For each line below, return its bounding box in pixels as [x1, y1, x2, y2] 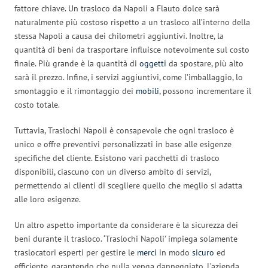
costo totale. [14, 99, 60, 110]
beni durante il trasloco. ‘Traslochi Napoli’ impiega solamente [14, 233, 237, 244]
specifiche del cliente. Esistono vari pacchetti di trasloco [14, 152, 220, 163]
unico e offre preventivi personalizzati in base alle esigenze [14, 138, 232, 150]
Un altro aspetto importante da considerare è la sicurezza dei [14, 219, 238, 230]
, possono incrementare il [159, 85, 251, 96]
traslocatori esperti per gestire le [14, 246, 137, 258]
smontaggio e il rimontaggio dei [14, 85, 136, 96]
